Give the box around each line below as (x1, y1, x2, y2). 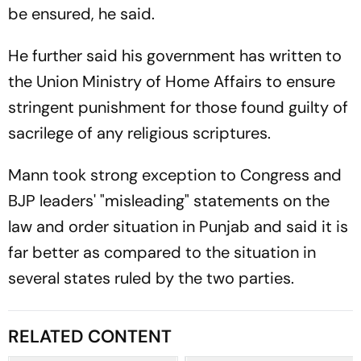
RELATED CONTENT (8, 325, 172, 348)
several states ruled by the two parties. (8, 268, 294, 288)
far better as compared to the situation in (8, 242, 316, 263)
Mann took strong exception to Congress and (8, 164, 342, 185)
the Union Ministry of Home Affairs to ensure (8, 71, 335, 92)
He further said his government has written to (8, 45, 342, 66)
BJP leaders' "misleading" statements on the (8, 190, 330, 211)
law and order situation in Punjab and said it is (8, 216, 348, 237)
